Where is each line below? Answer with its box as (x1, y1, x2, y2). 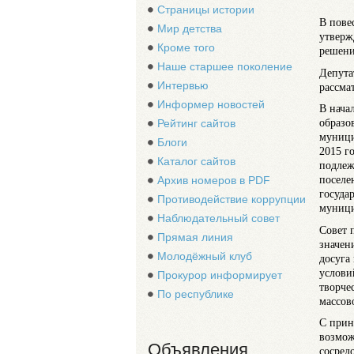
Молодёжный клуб (157, 250, 252, 262)
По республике (157, 288, 234, 300)
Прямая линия (157, 231, 233, 243)
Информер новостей (157, 98, 265, 111)
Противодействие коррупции (157, 193, 306, 205)
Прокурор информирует (157, 269, 282, 281)
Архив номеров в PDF (157, 174, 270, 186)
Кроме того (157, 41, 215, 54)
